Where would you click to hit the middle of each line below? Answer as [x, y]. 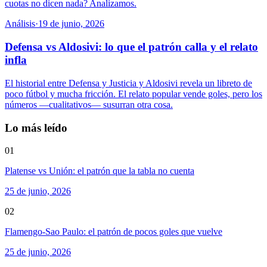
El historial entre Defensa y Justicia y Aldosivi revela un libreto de [128, 83]
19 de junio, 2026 [71, 24]
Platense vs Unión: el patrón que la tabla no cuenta [100, 171]
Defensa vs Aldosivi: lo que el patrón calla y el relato [131, 47]
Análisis [20, 24]
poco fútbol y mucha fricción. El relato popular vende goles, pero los [133, 94]
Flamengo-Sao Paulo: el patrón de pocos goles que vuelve [114, 232]
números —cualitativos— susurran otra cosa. [89, 104]
